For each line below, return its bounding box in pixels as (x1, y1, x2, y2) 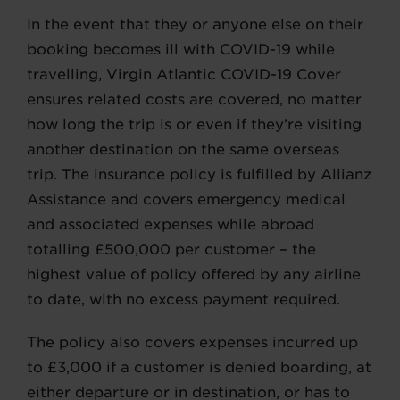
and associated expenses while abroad (27, 216, 314, 234)
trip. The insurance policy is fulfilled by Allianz (27, 166, 371, 184)
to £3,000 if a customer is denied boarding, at (27, 359, 371, 377)
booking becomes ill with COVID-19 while (27, 41, 335, 59)
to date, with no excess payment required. (27, 291, 345, 309)
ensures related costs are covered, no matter (27, 91, 362, 109)
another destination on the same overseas (27, 141, 339, 159)
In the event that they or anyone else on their (27, 16, 363, 34)
